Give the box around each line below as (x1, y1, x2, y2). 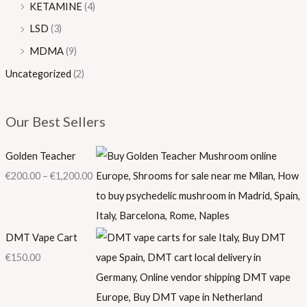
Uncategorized (5, 67, 71, 79)
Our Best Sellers (5, 113, 106, 130)
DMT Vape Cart (5, 232, 77, 244)
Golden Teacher (5, 149, 76, 162)
